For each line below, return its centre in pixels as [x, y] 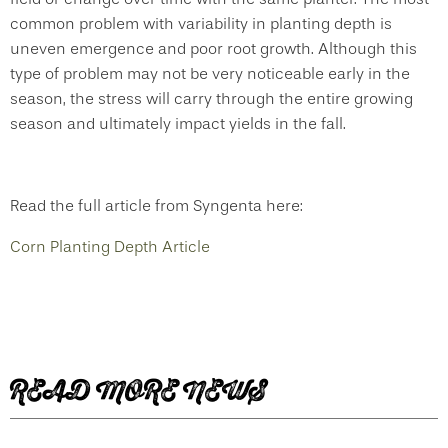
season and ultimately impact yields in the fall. [180, 123]
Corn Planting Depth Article [110, 246]
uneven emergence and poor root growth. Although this [213, 48]
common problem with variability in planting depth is [201, 23]
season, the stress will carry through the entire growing [211, 98]
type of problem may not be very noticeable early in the [210, 73]
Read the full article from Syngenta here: [156, 205]
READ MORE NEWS [138, 389]
